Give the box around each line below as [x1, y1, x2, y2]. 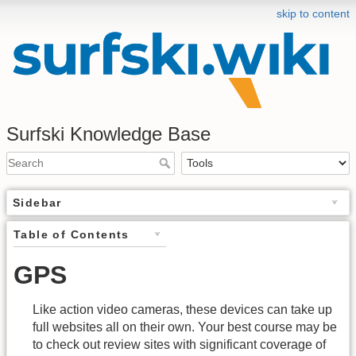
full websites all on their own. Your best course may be [33, 320, 337, 334]
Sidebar [13, 195, 62, 209]
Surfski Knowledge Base [6, 122, 211, 145]
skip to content [277, 7, 350, 20]
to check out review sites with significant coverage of [33, 338, 326, 351]
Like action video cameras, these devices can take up [33, 303, 332, 316]
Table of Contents [14, 227, 130, 241]
